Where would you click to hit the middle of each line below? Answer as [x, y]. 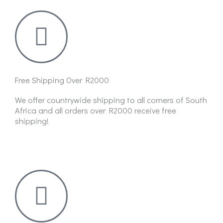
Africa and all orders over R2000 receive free [96, 110]
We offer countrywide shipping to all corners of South [111, 100]
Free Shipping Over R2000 [62, 80]
